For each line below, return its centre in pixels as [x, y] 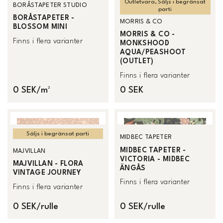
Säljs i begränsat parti [58, 134]
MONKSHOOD [145, 44]
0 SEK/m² [31, 90]
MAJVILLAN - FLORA [48, 164]
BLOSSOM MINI [40, 27]
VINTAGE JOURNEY [47, 173]
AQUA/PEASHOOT [153, 53]
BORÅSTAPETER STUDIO [50, 5]
